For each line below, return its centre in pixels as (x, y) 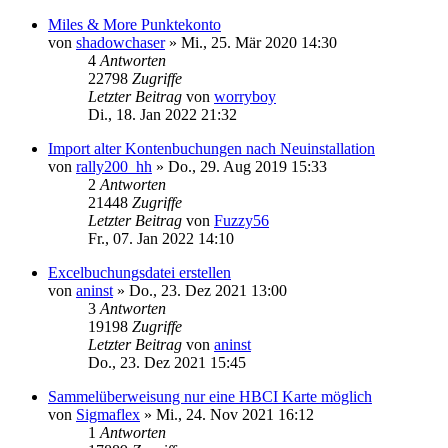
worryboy (245, 96)
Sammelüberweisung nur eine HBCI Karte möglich (210, 396)
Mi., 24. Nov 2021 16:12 (235, 414)
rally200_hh (114, 166)
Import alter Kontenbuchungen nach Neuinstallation (211, 148)
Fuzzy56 (241, 220)
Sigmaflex (108, 414)
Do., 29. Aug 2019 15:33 (247, 166)
